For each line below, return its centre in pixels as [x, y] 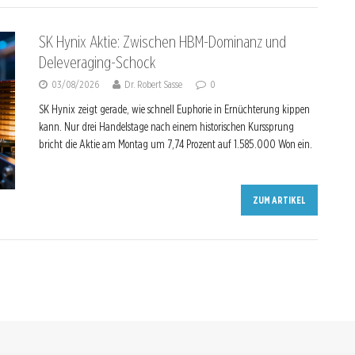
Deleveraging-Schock [97, 62]
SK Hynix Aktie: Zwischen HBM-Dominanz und [162, 42]
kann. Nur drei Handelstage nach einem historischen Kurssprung [166, 126]
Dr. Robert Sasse [153, 84]
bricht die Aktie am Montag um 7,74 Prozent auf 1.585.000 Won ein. [175, 144]
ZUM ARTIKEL [280, 200]
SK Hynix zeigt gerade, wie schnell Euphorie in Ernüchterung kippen [174, 109]
